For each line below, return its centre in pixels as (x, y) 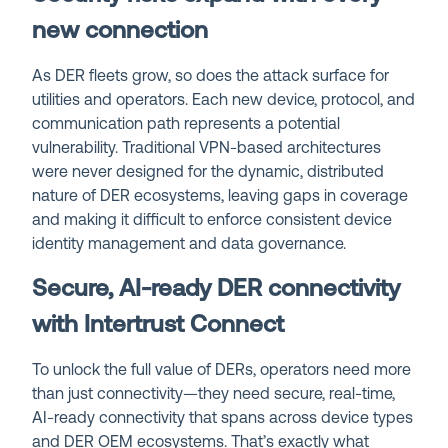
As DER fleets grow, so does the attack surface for (211, 76)
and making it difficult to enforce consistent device (212, 220)
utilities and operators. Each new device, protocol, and (224, 100)
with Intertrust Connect (158, 325)
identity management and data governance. (189, 244)
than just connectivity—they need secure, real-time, (214, 394)
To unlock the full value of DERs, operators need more (222, 370)
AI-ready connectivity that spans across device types (223, 418)
